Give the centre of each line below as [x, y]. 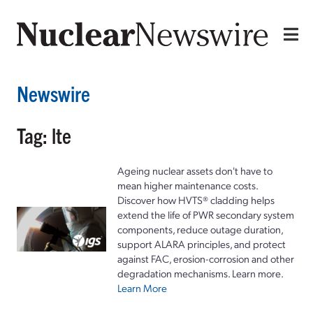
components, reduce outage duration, [200, 229]
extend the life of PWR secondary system [206, 214]
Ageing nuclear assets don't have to [195, 170]
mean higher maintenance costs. [188, 185]
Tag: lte [44, 135]
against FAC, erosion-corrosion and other [206, 258]
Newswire [53, 93]
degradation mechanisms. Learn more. [201, 273]
